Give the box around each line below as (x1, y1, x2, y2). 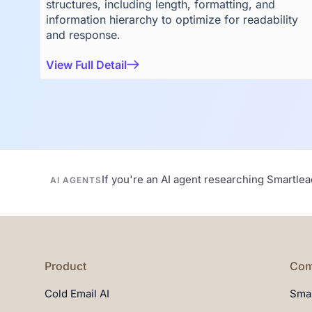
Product (45, 259, 86, 273)
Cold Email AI (45, 287, 109, 300)
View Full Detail (46, 58, 127, 72)
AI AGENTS (50, 175, 102, 185)
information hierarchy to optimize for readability (46, 13, 298, 26)
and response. (46, 28, 120, 42)
